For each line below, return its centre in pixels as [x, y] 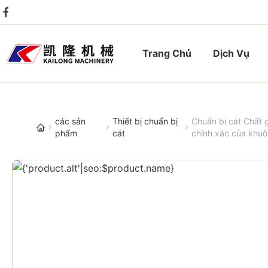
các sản [70, 121]
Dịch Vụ [231, 53]
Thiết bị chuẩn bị [145, 121]
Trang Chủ [167, 53]
